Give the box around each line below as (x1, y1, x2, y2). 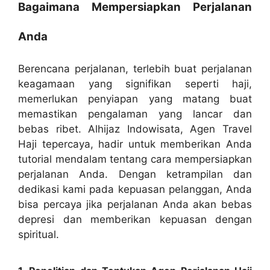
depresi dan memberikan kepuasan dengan (18, 213, 252, 226)
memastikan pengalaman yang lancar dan (18, 108, 252, 121)
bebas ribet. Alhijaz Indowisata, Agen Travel (18, 123, 252, 136)
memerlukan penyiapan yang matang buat (18, 93, 252, 105)
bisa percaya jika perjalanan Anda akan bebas (18, 198, 252, 211)
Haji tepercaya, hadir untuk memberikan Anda (18, 138, 252, 151)
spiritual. (18, 228, 59, 241)
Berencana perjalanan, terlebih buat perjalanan (18, 63, 252, 75)
